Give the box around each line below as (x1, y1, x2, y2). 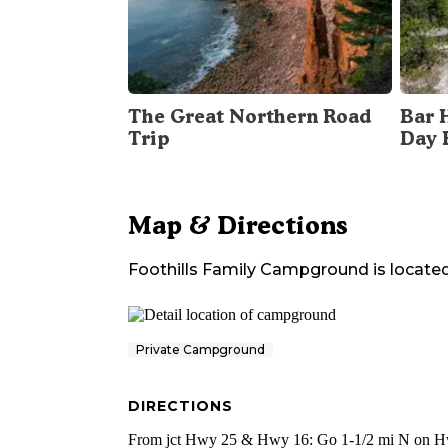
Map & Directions (128, 210, 348, 241)
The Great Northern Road (128, 105, 371, 129)
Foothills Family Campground (128, 260, 369, 280)
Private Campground (136, 342, 265, 358)
